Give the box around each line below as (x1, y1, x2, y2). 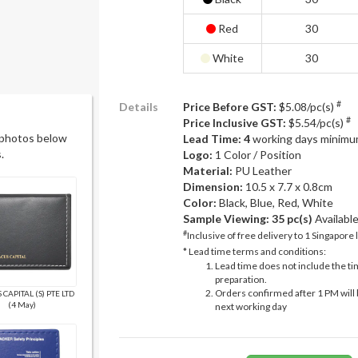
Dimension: (182, 180, 245, 193)
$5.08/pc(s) (276, 100, 336, 113)
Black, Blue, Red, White (218, 196, 333, 209)
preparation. (214, 273, 267, 285)
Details (119, 100, 158, 113)
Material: (182, 164, 235, 177)
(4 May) (7, 299, 36, 309)
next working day (214, 300, 287, 312)
